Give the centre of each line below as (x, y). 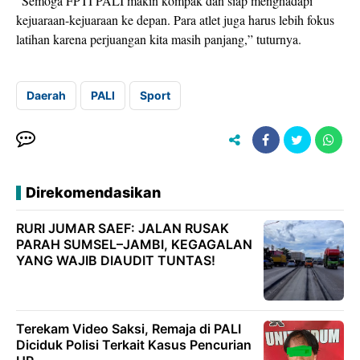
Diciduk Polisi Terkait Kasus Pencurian (134, 345)
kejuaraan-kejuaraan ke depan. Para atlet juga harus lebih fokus (175, 20)
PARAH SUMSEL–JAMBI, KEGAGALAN (134, 244)
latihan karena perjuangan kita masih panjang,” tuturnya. (159, 39)
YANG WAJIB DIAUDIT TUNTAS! (116, 260)
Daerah (46, 95)
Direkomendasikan (93, 192)
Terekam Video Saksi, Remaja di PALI (129, 329)
